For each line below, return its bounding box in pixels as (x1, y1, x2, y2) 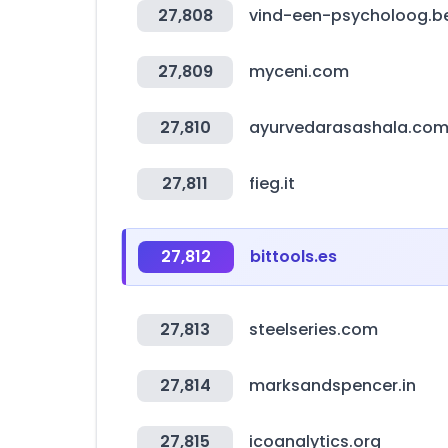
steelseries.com (249, 318, 378, 341)
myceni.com (249, 60, 349, 83)
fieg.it (249, 172, 295, 195)
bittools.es (250, 245, 337, 268)
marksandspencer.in (249, 374, 416, 397)
